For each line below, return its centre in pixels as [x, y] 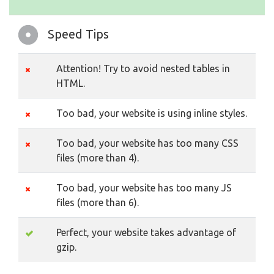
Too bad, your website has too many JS [144, 188]
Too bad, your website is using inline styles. [152, 113]
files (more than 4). [98, 158]
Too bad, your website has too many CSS [147, 143]
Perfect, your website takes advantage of [146, 233]
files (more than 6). [98, 203]
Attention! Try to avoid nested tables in [143, 69]
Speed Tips [78, 34]
